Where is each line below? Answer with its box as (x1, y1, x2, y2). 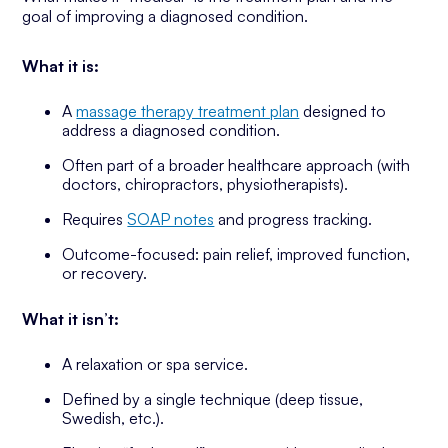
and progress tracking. (214, 209, 373, 229)
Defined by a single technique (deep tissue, (62, 389, 364, 409)
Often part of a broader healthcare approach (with (62, 155, 411, 175)
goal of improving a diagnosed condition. (22, 6, 309, 26)
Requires (62, 209, 128, 229)
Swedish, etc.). (62, 408, 165, 428)
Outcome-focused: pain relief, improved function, (62, 244, 411, 264)
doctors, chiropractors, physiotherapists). (62, 174, 349, 194)
